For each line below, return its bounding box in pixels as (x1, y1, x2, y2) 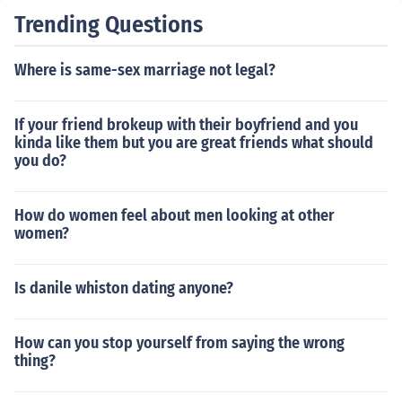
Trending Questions (14, 11, 203, 39)
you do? (14, 151, 66, 170)
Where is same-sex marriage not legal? (14, 60, 275, 80)
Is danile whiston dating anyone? (14, 278, 233, 298)
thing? (14, 351, 56, 371)
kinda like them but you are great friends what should (14, 133, 373, 153)
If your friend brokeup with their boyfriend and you (14, 115, 358, 135)
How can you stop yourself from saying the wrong (14, 333, 345, 353)
